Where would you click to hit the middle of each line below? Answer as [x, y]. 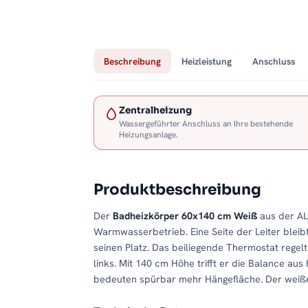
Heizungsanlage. [148, 135]
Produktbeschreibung [177, 190]
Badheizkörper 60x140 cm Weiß [185, 216]
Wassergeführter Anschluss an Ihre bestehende [206, 124]
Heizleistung [207, 62]
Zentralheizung [155, 111]
